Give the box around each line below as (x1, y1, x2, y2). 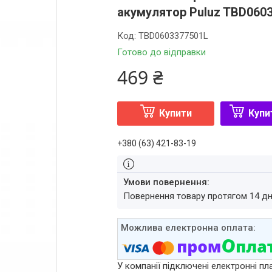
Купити (158, 107, 192, 119)
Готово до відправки (117, 47, 206, 58)
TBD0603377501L (138, 30, 209, 41)
